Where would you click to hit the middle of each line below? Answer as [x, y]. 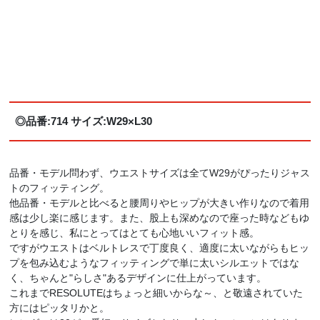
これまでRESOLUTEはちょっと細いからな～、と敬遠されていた [156, 292]
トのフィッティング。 [60, 187]
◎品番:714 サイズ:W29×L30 [83, 121]
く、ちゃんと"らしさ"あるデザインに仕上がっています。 [138, 277]
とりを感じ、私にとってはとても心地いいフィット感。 [135, 232]
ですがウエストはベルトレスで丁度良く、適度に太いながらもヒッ [160, 247]
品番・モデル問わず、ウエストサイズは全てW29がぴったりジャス [160, 172]
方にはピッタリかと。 [60, 307]
